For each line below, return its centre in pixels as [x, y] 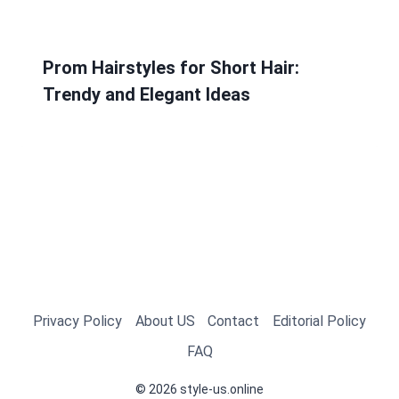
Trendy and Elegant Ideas [147, 95]
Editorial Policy [319, 321]
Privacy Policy [78, 321]
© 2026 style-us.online [199, 390]
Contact [234, 321]
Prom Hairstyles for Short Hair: [171, 68]
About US [165, 321]
